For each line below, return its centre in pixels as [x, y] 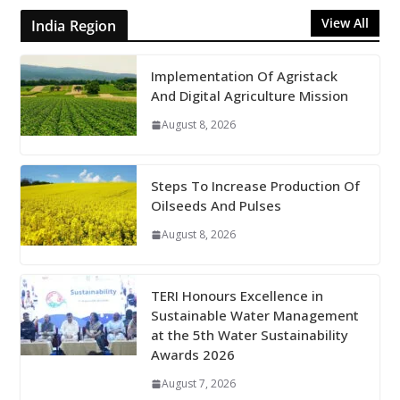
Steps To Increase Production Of [255, 186]
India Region [74, 26]
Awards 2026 [192, 355]
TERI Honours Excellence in [237, 296]
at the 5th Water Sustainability [249, 335]
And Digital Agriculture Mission [249, 96]
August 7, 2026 [198, 384]
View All [346, 23]
